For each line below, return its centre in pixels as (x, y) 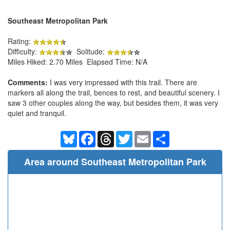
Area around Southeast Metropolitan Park (115, 161)
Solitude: (90, 51)
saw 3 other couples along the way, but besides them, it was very (113, 102)
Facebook (112, 135)
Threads (128, 135)
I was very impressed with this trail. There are (122, 82)
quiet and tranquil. (37, 113)
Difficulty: (23, 51)
